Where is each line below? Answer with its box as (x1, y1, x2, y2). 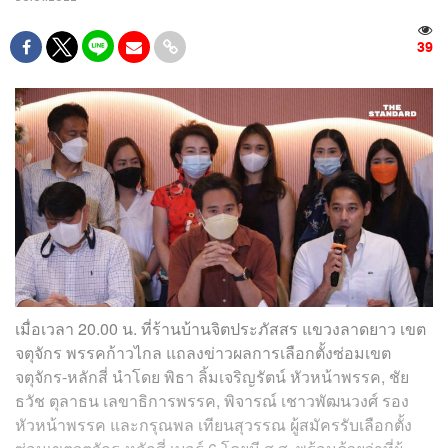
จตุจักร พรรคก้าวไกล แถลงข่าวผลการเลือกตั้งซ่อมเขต (15, 341, 391, 365)
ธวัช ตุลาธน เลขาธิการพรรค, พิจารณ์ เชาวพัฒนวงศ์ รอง (15, 389, 409, 413)
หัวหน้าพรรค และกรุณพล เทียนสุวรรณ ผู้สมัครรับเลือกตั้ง (15, 413, 412, 437)
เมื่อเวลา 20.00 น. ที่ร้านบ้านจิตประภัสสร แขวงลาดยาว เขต (15, 317, 426, 341)
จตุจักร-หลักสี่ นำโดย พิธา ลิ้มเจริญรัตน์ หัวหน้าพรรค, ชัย (15, 365, 409, 389)
